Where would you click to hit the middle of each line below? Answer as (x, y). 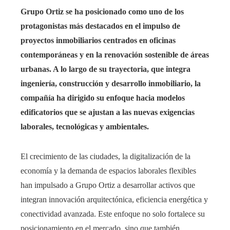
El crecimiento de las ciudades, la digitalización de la (106, 157)
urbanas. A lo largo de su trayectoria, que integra (106, 69)
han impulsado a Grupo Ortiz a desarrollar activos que (108, 185)
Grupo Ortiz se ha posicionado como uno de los (102, 12)
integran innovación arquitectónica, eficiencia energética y (114, 200)
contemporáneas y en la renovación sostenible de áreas (115, 55)
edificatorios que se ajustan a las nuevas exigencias (108, 112)
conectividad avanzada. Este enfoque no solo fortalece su (113, 214)
